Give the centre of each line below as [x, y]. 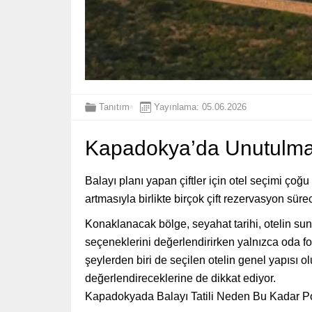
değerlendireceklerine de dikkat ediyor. [180, 278]
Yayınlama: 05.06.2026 [200, 107]
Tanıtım [114, 107]
